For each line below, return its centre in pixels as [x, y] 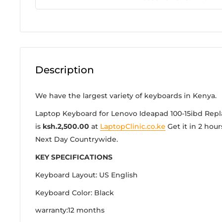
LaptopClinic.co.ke [133, 127]
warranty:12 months [70, 210]
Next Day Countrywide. [77, 139]
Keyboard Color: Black [75, 193]
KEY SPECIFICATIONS [74, 157]
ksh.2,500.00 [66, 127]
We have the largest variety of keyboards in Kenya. [126, 96]
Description [65, 70]
